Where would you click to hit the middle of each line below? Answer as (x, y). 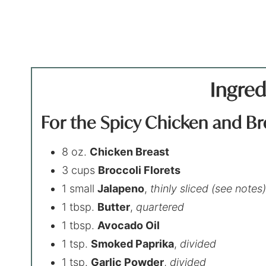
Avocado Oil (129, 225)
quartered (160, 207)
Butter (114, 207)
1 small (80, 188)
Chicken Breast (130, 151)
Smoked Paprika (133, 243)
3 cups (80, 170)
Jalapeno (121, 188)
